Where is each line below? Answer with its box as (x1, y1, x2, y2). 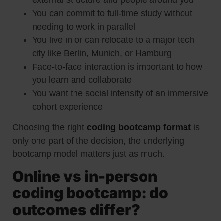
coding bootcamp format (87, 122, 191, 132)
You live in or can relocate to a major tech (32, 35, 194, 45)
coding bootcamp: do (12, 184, 168, 202)
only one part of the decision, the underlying (12, 135, 184, 146)
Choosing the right (12, 122, 87, 132)
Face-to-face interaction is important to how (32, 62, 202, 72)
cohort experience (32, 102, 103, 112)
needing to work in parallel (32, 22, 135, 32)
